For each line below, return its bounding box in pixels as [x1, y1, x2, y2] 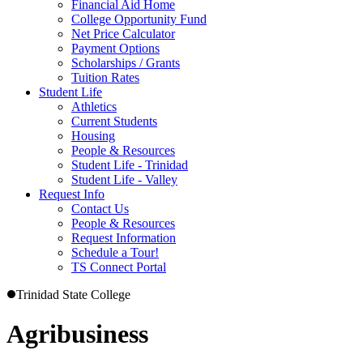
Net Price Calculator [71, 27, 175, 41]
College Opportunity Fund [71, 12, 207, 26]
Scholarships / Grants [71, 56, 180, 70]
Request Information [71, 231, 176, 245]
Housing [71, 129, 115, 143]
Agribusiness [6, 319, 148, 349]
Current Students [71, 114, 157, 128]
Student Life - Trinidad [71, 158, 188, 172]
